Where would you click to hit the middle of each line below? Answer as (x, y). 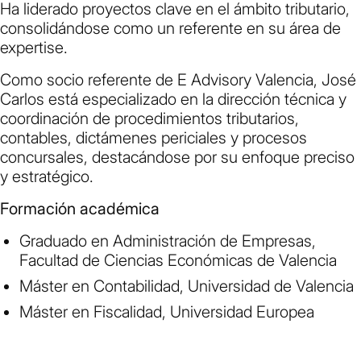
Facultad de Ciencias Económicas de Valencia (178, 261)
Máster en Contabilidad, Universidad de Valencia (187, 286)
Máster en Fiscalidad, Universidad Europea (167, 312)
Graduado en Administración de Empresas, (168, 241)
